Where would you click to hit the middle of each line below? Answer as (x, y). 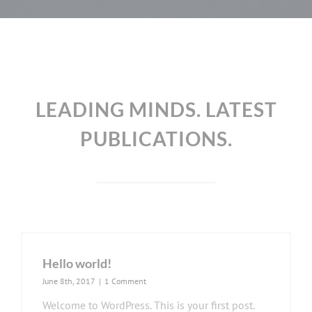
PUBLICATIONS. (156, 138)
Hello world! (77, 263)
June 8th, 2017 (69, 281)
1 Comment (125, 281)
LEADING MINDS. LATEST (156, 109)
